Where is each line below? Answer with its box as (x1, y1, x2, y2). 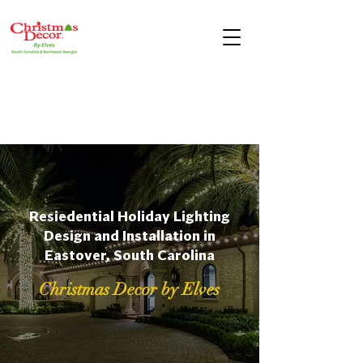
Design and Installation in (44, 229, 216, 244)
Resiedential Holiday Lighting (29, 210, 230, 224)
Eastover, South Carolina (45, 249, 215, 263)
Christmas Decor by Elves (39, 279, 220, 300)
